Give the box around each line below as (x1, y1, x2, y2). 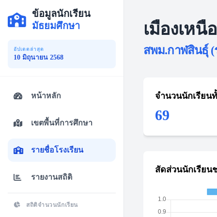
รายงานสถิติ (31, 173, 72, 181)
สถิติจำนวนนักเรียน (24, 201, 78, 208)
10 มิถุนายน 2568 (14, 54, 63, 61)
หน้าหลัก (31, 92, 61, 100)
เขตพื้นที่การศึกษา (31, 119, 93, 127)
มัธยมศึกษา (32, 20, 80, 31)
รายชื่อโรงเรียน (31, 146, 83, 154)
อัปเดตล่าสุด (14, 46, 44, 52)
